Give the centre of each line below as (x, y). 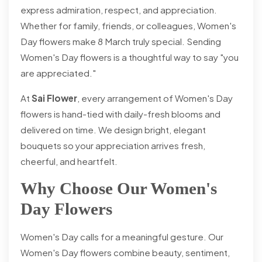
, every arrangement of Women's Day (155, 98)
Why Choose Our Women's (119, 189)
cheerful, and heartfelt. (69, 161)
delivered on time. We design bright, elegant (113, 130)
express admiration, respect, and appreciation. (119, 10)
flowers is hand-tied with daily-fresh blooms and (120, 114)
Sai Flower (54, 98)
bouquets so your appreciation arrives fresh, (113, 146)
